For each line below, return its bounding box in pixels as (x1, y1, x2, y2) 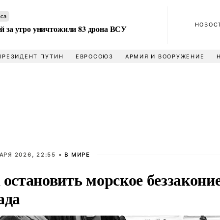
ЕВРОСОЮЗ (75, 53, 113, 60)
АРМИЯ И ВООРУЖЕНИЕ (125, 53, 205, 60)
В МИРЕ (64, 151, 90, 158)
